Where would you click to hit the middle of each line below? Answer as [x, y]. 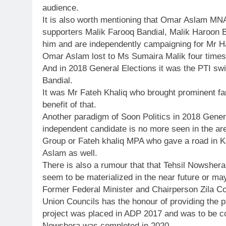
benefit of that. [69, 105]
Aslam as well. [70, 153]
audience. [61, 8]
